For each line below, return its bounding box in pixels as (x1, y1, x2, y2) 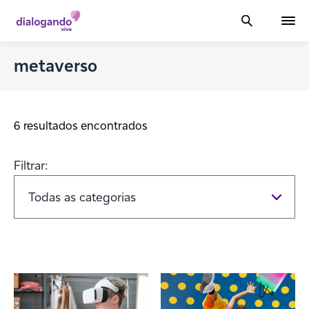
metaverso (14, 54, 97, 77)
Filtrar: (14, 157, 48, 173)
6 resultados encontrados (14, 118, 148, 133)
